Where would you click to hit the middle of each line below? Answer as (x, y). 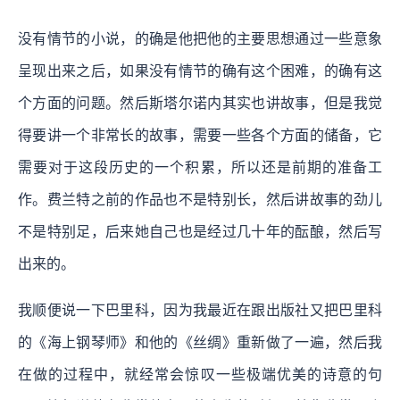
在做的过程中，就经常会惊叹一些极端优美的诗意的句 (200, 375)
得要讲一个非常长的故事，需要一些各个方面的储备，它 (200, 136)
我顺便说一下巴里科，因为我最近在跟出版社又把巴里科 (200, 311)
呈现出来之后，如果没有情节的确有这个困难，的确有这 (200, 71)
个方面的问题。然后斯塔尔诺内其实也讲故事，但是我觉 (200, 104)
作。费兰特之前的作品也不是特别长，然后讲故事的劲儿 (200, 200)
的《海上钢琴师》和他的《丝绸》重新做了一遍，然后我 (200, 343)
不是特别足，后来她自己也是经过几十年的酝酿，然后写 (200, 232)
